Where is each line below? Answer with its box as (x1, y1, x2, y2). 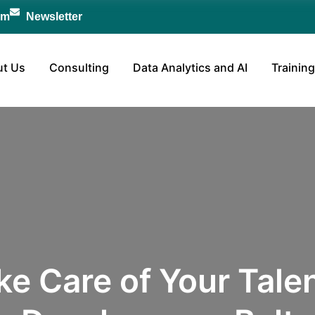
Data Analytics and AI (133, 60, 247, 75)
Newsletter (25, 11, 82, 22)
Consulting (49, 60, 109, 75)
